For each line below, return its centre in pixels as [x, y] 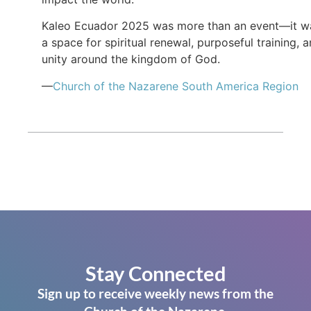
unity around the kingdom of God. [131, 59]
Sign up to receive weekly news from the [155, 294]
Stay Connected [155, 274]
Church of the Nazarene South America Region [176, 86]
